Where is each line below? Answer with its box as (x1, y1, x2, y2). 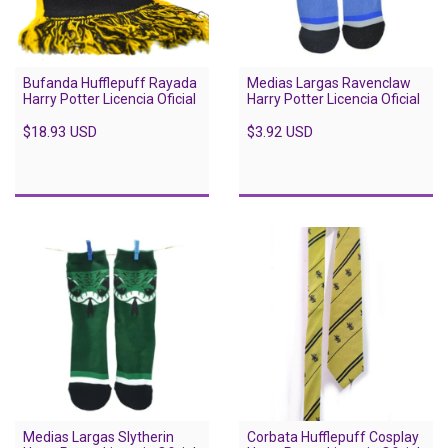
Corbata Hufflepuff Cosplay (247, 429, 419, 446)
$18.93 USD (23, 123, 97, 142)
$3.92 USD (247, 123, 313, 142)
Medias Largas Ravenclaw (247, 75, 411, 92)
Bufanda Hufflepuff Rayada (23, 75, 197, 92)
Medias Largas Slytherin (23, 429, 174, 446)
